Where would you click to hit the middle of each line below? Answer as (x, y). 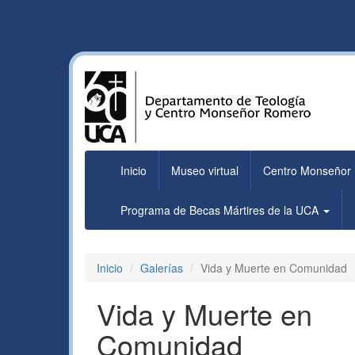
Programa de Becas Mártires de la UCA (221, 210)
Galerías (162, 268)
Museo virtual (205, 170)
